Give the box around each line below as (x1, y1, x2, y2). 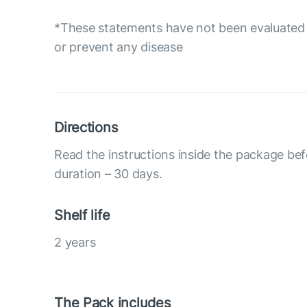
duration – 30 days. (54, 166, 162, 181)
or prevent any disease (54, 39, 183, 54)
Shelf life (54, 206, 110, 223)
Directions (54, 119, 118, 136)
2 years (54, 234, 96, 249)
